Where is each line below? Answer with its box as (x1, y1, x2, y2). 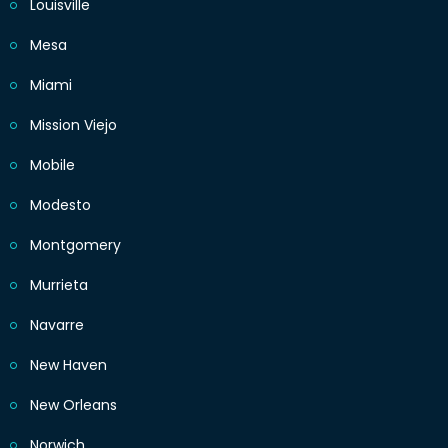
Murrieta (30, 275, 88, 296)
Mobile (30, 155, 75, 176)
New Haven (30, 355, 107, 376)
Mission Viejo (30, 115, 117, 136)
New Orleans (30, 395, 117, 416)
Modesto (30, 195, 91, 216)
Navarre (30, 315, 84, 336)
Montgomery (30, 235, 121, 256)
